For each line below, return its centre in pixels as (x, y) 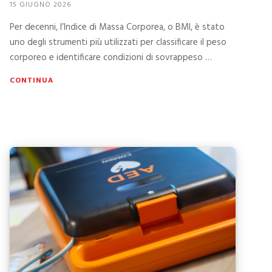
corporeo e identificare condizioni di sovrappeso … (110, 58)
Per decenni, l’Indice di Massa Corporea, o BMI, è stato (117, 28)
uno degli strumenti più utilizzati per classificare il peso (118, 43)
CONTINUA (31, 81)
